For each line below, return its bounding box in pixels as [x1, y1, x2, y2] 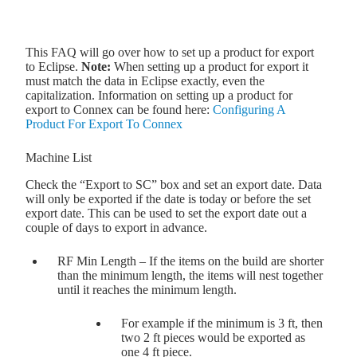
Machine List [25, 151, 92, 165]
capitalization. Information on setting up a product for [25, 88, 292, 103]
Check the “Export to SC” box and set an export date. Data [25, 178, 322, 192]
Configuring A [213, 103, 285, 117]
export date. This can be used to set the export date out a [25, 206, 307, 221]
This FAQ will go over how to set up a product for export [25, 45, 314, 60]
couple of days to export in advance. [25, 221, 207, 235]
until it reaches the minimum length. [57, 283, 237, 297]
